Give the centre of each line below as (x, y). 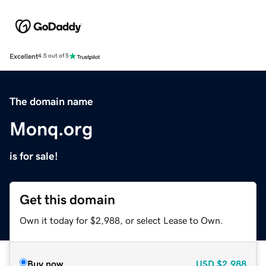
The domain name (51, 101)
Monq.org (51, 129)
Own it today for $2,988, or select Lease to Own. (121, 220)
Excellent (24, 56)
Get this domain (67, 199)
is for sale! (34, 156)
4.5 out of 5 (53, 56)
